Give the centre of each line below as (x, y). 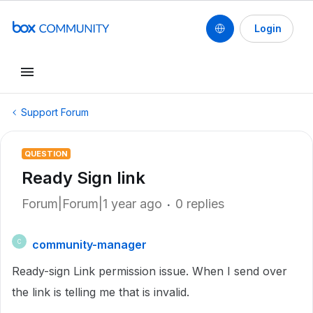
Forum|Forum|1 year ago (92, 204)
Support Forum (55, 112)
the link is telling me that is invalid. (102, 292)
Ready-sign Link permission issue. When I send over (150, 271)
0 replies (200, 204)
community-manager (89, 245)
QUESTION (46, 154)
